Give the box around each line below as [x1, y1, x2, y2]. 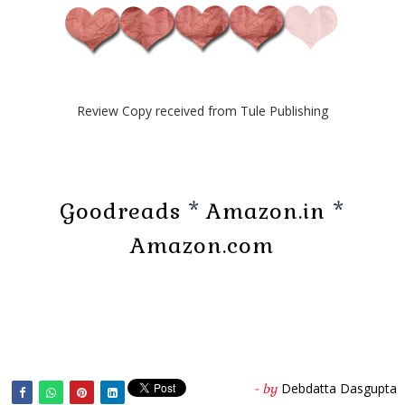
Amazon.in [206, 197, 326, 226]
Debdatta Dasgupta [281, 380, 398, 398]
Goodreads [60, 197, 182, 226]
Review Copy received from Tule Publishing [76, 102, 328, 120]
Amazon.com [130, 231, 275, 260]
